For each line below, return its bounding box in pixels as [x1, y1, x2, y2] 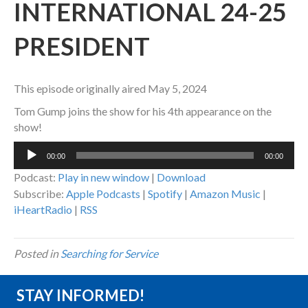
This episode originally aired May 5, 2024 [14, 82, 207, 96]
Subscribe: [14, 187, 66, 201]
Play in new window [58, 170, 149, 184]
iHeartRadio [14, 203, 72, 217]
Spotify [148, 187, 182, 201]
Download [157, 170, 206, 184]
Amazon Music [190, 187, 261, 201]
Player [13, 158, 43, 172]
